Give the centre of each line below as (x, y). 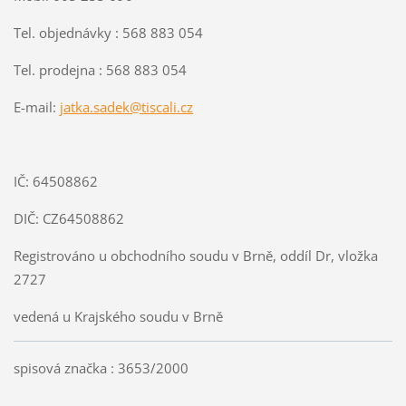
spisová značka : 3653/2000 (101, 368)
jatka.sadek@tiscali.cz (126, 106)
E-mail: (36, 106)
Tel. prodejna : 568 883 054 (100, 69)
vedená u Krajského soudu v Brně (118, 316)
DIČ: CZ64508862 (68, 218)
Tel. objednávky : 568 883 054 (108, 32)
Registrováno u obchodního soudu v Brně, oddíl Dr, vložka (195, 255)
